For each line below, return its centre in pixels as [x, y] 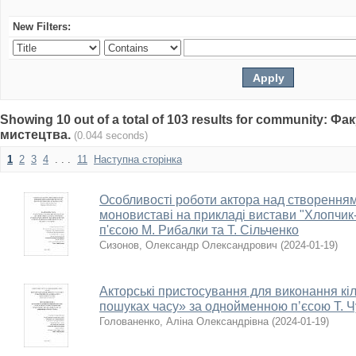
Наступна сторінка [138, 159]
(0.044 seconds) [111, 135]
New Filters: [42, 27]
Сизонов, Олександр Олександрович [188, 245]
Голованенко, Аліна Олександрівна [184, 321]
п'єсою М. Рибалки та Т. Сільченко [199, 230]
